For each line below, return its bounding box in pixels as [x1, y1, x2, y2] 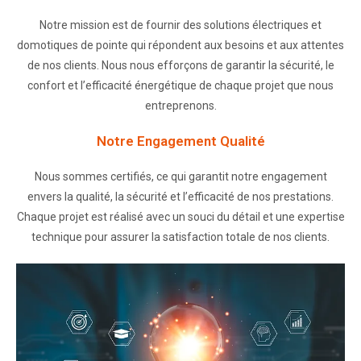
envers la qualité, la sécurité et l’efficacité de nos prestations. [27, 189, 334, 203]
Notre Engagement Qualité [96, 132, 265, 149]
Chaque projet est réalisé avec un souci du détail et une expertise [16, 210, 345, 223]
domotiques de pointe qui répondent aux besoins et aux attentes [17, 38, 344, 52]
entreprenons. [144, 98, 217, 112]
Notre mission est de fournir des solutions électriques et [39, 18, 322, 31]
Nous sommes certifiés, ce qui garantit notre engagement [34, 169, 327, 183]
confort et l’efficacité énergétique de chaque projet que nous [27, 78, 334, 92]
